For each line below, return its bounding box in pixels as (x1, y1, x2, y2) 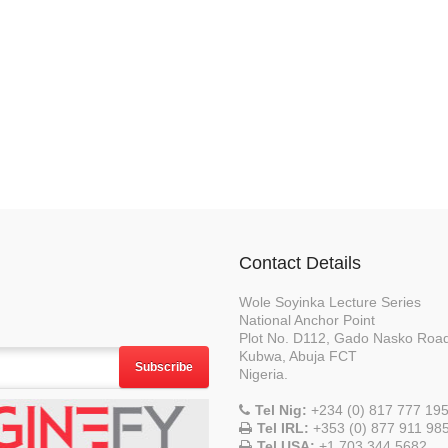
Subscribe (135, 360, 193, 374)
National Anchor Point (239, 312, 375, 328)
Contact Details (239, 253, 361, 273)
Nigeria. (239, 366, 288, 382)
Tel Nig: (255, 402, 307, 418)
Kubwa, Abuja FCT (239, 348, 357, 364)
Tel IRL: (257, 420, 309, 436)
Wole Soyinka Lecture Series (239, 294, 421, 310)
